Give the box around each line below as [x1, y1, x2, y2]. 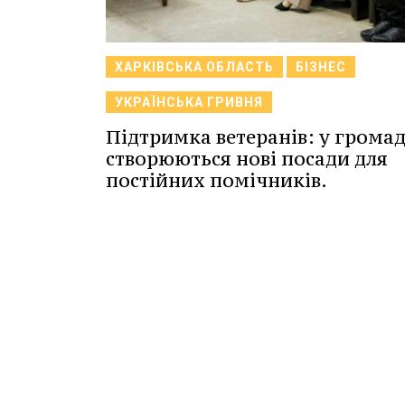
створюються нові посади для [106, 146, 388, 172]
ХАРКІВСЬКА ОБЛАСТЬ [115, 60, 274, 75]
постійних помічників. [106, 168, 327, 193]
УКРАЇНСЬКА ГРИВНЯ [115, 95, 263, 110]
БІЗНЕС [296, 60, 346, 75]
